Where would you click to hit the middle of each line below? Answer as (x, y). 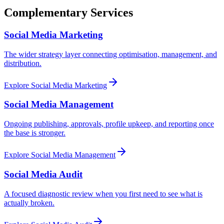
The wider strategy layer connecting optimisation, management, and (110, 54)
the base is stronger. (35, 133)
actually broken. (29, 202)
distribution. (23, 63)
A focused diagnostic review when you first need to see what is (103, 193)
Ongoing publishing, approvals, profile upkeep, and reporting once (109, 124)
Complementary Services (68, 13)
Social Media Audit (43, 174)
